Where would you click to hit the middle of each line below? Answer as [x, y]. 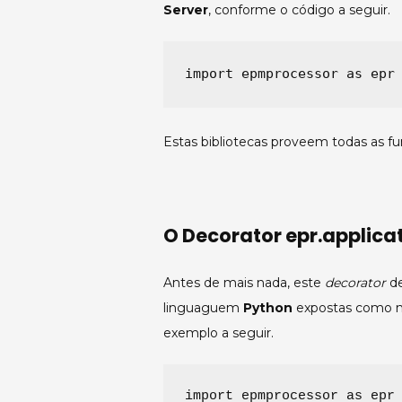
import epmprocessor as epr [290, 73]
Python [268, 308]
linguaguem [203, 308]
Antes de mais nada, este [242, 283]
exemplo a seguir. [218, 333]
